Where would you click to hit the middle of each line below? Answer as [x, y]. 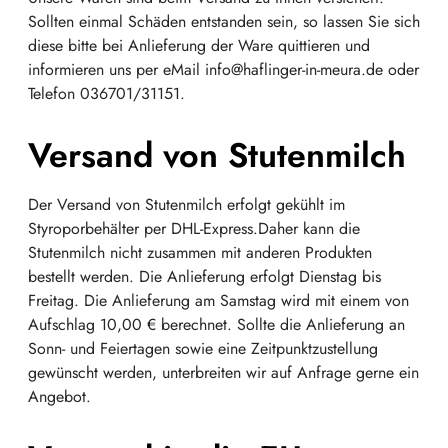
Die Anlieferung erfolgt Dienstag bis [257, 276]
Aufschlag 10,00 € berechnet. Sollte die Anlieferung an [216, 324]
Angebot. [59, 396]
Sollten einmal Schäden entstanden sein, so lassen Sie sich [224, 21]
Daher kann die [309, 228]
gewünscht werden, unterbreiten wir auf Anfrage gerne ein [223, 372]
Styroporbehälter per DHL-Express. [143, 228]
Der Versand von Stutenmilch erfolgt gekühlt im [186, 204]
